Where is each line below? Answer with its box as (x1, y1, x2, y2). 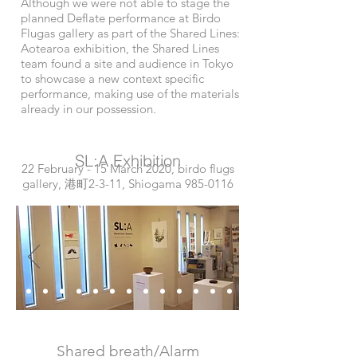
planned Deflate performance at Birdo (21, 10, 221, 25)
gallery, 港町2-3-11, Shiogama (22, 176, 185, 191)
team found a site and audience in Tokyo (21, 56, 233, 71)
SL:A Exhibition (74, 151, 181, 171)
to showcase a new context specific (21, 71, 204, 86)
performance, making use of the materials (21, 86, 239, 101)
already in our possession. (21, 101, 156, 116)
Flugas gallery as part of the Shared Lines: (21, 25, 240, 41)
